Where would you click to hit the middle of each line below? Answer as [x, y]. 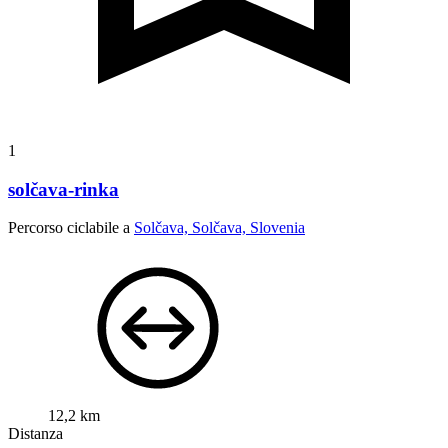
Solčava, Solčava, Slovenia [219, 228]
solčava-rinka [63, 189]
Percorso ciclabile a [71, 228]
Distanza [35, 434]
